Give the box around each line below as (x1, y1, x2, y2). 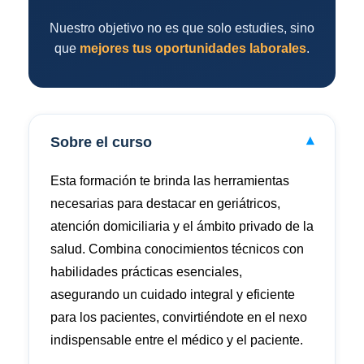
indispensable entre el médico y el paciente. (50, 333, 303, 347)
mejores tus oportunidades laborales (80, 41, 306, 55)
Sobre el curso (50, 134, 152, 150)
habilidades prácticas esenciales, (50, 265, 242, 279)
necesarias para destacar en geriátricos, (50, 197, 280, 210)
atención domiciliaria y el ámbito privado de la (50, 219, 314, 233)
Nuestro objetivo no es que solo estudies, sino (50, 21, 314, 35)
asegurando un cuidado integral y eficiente (50, 288, 295, 301)
